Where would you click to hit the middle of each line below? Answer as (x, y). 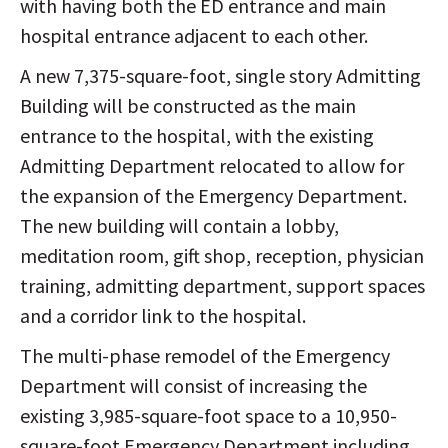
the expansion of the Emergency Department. (213, 196)
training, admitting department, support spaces (222, 286)
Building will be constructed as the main (188, 106)
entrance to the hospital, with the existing (197, 136)
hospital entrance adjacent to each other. (194, 36)
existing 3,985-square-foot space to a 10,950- (208, 416)
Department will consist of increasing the (193, 386)
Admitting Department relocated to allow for (212, 166)
